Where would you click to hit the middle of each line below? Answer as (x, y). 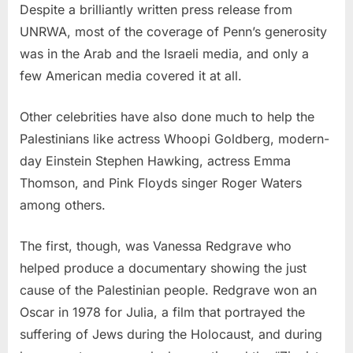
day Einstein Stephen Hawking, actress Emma (155, 160)
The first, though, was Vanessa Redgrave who (156, 245)
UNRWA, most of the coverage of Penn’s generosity (173, 31)
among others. (63, 204)
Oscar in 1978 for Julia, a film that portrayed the (162, 312)
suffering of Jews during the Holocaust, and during (171, 334)
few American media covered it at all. (131, 75)
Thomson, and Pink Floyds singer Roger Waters (161, 182)
